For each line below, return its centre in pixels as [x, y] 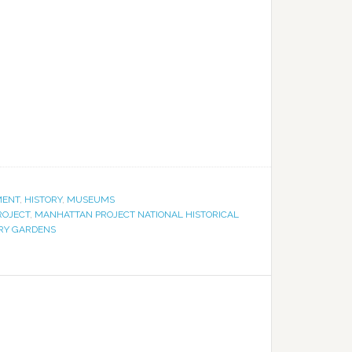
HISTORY [43, 200]
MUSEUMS [91, 200]
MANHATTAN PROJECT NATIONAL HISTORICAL [137, 214]
